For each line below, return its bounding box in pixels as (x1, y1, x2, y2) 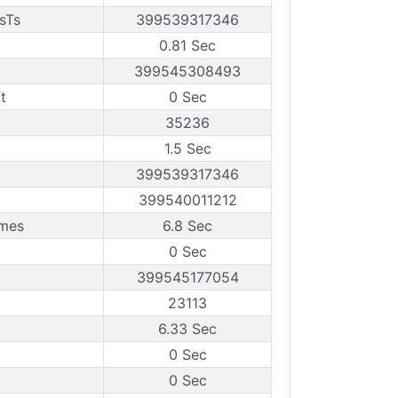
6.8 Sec (163, 217, 212, 235)
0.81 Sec (159, 36, 216, 54)
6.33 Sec (158, 320, 217, 338)
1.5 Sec (163, 139, 211, 157)
